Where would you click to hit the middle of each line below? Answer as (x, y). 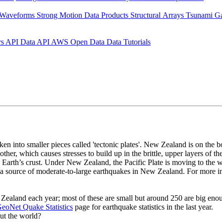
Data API (36, 42)
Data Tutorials (129, 42)
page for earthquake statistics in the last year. (143, 207)
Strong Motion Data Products (83, 15)
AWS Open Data (79, 42)
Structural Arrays (158, 15)
